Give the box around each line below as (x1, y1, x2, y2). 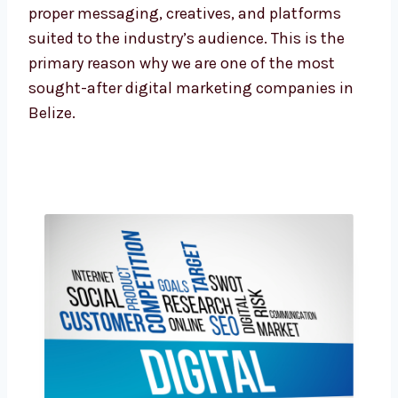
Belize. (28, 129, 76, 149)
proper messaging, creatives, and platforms (28, 29, 341, 50)
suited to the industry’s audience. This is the (28, 54, 345, 75)
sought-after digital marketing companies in (28, 104, 354, 124)
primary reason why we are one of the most (28, 79, 335, 99)
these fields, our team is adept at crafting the (28, 4, 354, 25)
